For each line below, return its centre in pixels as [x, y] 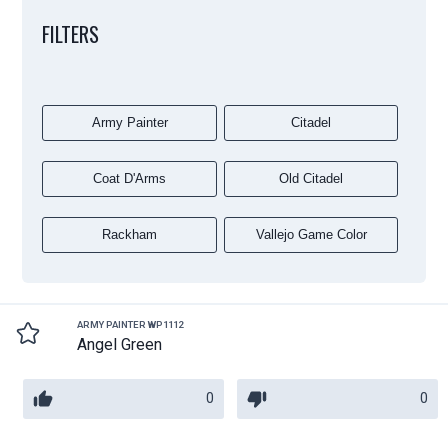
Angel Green [120, 344]
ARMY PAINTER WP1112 [130, 324]
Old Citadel [311, 178]
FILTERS [71, 34]
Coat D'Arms [130, 178]
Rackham [130, 234]
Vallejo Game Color [311, 234]
